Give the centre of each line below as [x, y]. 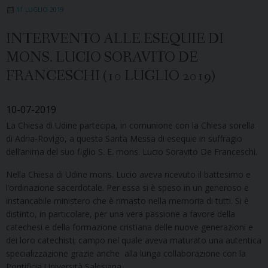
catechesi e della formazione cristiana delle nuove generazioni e [130, 227]
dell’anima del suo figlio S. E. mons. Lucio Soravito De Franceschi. [132, 151]
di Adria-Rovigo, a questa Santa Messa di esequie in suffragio [124, 138]
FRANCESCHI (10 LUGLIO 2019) [111, 76]
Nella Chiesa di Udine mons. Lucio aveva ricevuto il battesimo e [128, 174]
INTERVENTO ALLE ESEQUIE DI [115, 39]
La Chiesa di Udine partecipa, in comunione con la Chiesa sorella [130, 125]
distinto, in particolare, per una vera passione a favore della [121, 214]
